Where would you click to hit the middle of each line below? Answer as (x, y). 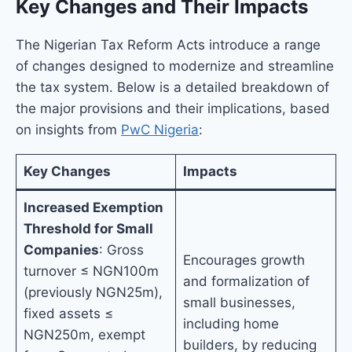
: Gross (121, 250)
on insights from (68, 130)
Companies (61, 250)
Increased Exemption (93, 208)
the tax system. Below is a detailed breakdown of (172, 88)
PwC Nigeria (160, 130)
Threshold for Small (88, 229)
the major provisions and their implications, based (173, 109)
